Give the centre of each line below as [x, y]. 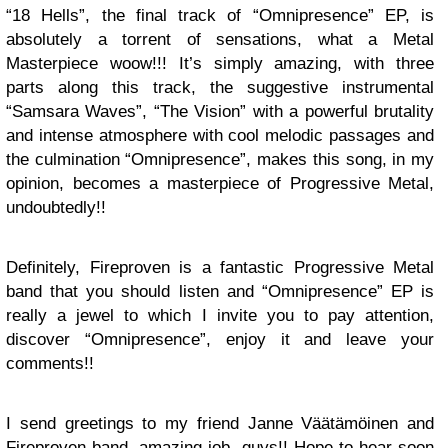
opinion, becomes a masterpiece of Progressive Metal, [220, 183]
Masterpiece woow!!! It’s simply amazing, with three [220, 63]
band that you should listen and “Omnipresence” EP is [220, 291]
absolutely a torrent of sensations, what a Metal [220, 39]
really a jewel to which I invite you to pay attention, [220, 315]
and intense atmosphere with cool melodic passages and [220, 135]
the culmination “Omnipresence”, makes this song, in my [220, 159]
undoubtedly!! [56, 207]
